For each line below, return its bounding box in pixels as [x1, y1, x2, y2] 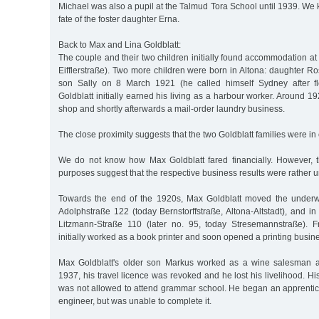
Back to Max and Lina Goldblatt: [58, 39, 181, 50]
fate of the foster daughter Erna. [58, 14, 179, 24]
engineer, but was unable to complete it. [58, 296, 211, 306]
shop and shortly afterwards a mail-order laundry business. [58, 103, 285, 114]
